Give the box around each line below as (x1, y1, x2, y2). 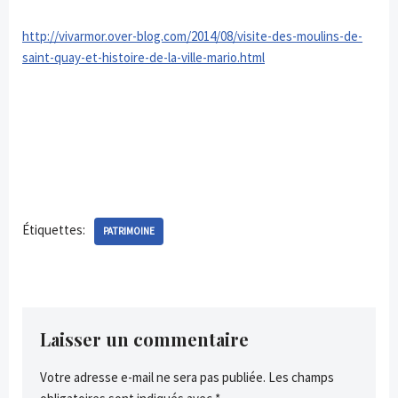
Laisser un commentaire (40, 327, 249, 352)
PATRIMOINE (103, 225, 155, 238)
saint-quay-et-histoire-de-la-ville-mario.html (22, 49, 265, 67)
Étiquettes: (22, 221, 85, 239)
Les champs (268, 369, 334, 386)
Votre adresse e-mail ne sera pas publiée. (40, 369, 266, 386)
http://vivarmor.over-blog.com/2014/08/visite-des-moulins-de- (22, 28, 362, 45)
